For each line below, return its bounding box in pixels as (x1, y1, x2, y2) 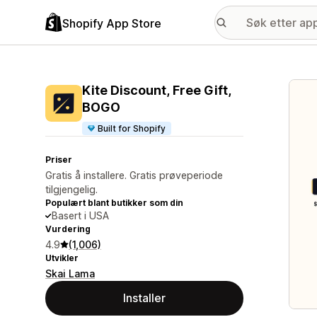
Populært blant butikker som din (45, 197, 183, 208)
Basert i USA (52, 209, 109, 221)
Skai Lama (45, 267, 95, 279)
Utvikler (45, 253, 79, 263)
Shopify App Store (62, 16, 161, 30)
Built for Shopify (98, 123, 166, 134)
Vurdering (45, 224, 91, 234)
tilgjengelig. (45, 183, 98, 195)
